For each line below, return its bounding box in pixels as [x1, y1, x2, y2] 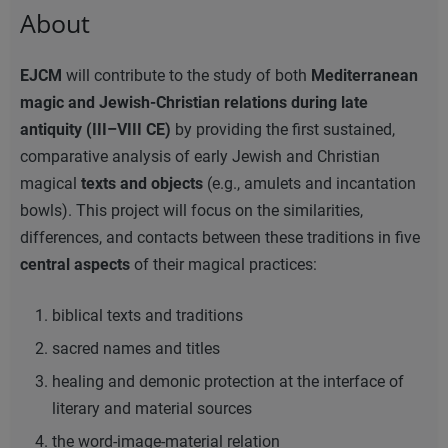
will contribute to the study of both [62, 66, 311, 86]
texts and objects [81, 174, 203, 194]
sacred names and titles [52, 339, 220, 359]
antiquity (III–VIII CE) [20, 120, 171, 140]
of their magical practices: [130, 255, 317, 275]
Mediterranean [311, 66, 418, 86]
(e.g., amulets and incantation [203, 174, 416, 194]
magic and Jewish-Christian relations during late [20, 93, 368, 113]
